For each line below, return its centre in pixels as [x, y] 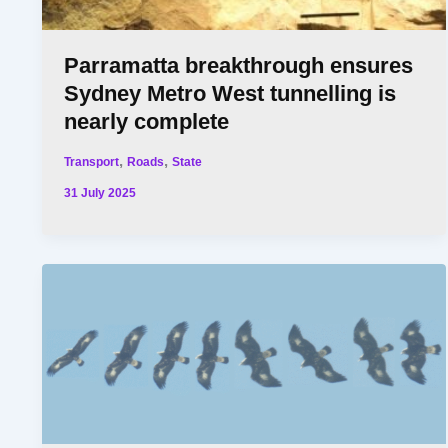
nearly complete [147, 122]
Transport [92, 162]
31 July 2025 [100, 193]
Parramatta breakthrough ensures [239, 66]
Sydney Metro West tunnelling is [230, 94]
